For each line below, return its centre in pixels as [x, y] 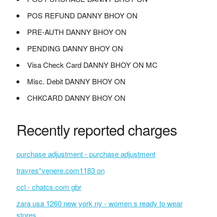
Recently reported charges [96, 130]
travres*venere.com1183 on [60, 170]
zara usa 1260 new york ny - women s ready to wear [99, 203]
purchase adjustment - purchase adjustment [86, 154]
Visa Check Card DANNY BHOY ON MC [92, 65]
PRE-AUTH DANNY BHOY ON [77, 32]
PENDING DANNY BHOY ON [75, 48]
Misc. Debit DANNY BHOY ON [76, 81]
